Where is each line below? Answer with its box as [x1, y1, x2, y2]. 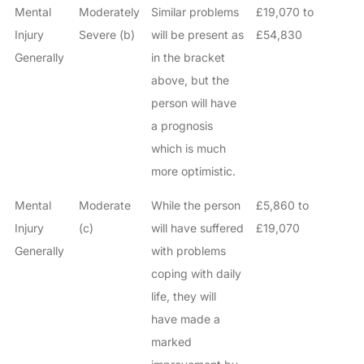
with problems [150, 244, 226, 258]
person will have [150, 96, 236, 110]
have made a [150, 312, 220, 327]
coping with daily [150, 266, 241, 281]
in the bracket [150, 50, 225, 65]
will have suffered [150, 221, 244, 236]
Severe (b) [78, 28, 135, 42]
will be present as [150, 28, 244, 42]
